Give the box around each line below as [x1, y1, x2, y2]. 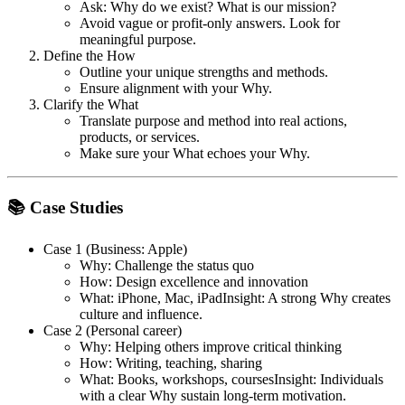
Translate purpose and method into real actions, [80, 113, 347, 129]
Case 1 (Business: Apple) [43, 240, 187, 257]
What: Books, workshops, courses [80, 371, 274, 387]
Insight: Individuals [274, 371, 383, 387]
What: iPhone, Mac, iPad [80, 289, 222, 306]
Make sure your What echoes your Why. [80, 146, 310, 162]
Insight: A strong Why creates [222, 289, 391, 306]
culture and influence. [80, 306, 202, 322]
